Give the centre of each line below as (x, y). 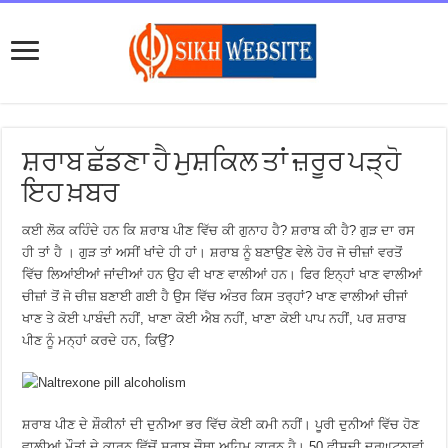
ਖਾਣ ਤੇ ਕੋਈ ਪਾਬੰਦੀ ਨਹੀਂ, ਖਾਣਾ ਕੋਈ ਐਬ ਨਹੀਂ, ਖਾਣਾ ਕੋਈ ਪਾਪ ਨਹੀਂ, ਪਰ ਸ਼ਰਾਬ (214, 318)
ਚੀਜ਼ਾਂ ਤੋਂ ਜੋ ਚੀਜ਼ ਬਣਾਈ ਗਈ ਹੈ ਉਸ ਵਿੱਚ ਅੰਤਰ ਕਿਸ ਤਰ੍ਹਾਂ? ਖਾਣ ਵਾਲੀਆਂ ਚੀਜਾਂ (215, 296)
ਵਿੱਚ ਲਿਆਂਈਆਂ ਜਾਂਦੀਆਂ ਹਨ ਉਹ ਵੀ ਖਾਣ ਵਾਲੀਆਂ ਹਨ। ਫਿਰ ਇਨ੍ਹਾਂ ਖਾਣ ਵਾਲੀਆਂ (222, 274)
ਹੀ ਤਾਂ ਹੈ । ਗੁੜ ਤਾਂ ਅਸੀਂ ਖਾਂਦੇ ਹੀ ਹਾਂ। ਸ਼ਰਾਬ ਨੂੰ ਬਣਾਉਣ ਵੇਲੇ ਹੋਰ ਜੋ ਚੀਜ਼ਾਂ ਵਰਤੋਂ (212, 252)
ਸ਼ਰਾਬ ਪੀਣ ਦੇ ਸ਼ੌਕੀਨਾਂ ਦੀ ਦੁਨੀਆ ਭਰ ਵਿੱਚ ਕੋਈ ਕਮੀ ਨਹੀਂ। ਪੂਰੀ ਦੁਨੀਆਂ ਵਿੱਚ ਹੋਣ (221, 424)
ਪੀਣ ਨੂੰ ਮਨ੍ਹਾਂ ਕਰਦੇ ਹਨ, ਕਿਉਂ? (98, 340)
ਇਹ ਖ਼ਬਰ (71, 195)
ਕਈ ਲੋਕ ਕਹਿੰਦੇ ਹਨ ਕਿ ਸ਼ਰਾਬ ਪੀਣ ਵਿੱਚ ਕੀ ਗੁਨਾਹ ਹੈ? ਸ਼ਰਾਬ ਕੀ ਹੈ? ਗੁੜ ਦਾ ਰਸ (219, 230)
